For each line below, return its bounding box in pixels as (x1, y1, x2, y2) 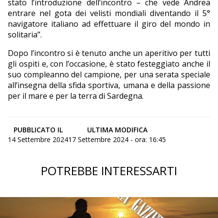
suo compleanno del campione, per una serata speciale (8, 69, 210, 80)
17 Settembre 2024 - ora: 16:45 (68, 135, 166, 145)
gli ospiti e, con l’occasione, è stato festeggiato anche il (8, 58, 210, 70)
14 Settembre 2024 (8, 135, 68, 145)
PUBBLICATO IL (13, 125, 63, 135)
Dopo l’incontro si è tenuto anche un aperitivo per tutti (8, 48, 210, 59)
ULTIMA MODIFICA (87, 125, 147, 135)
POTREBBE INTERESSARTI (41, 163, 177, 179)
